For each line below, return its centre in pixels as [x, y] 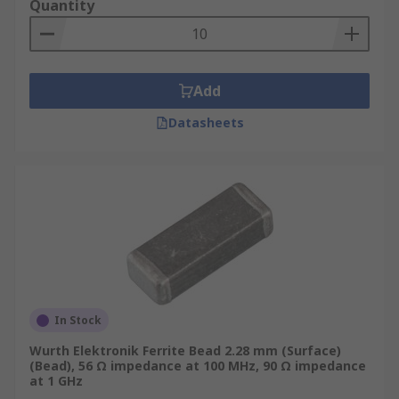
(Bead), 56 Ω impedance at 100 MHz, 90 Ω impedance [198, 366]
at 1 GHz [56, 381]
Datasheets [206, 122]
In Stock [78, 320]
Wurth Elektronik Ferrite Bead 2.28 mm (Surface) [185, 350]
